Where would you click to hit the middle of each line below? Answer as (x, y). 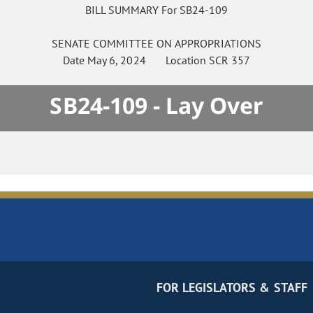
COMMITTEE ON (132, 44)
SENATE (71, 44)
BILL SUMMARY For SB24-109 (156, 10)
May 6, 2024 (117, 60)
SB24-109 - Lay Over (156, 105)
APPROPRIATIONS (218, 44)
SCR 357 (229, 60)
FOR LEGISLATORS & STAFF (232, 288)
